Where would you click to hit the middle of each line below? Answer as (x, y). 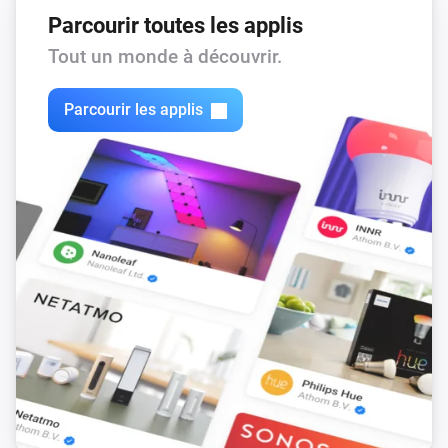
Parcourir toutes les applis (175, 24)
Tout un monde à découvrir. (165, 56)
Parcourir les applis (133, 110)
